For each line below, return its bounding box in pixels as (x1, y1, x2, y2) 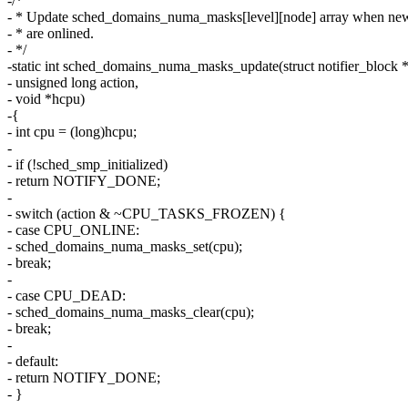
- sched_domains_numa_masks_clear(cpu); (7, 304, 254, 321)
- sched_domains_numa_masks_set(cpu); (7, 239, 242, 255)
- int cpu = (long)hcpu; (7, 124, 137, 140)
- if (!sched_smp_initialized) (7, 157, 168, 173)
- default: (7, 353, 58, 370)
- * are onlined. (7, 25, 94, 42)
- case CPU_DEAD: (7, 288, 126, 304)
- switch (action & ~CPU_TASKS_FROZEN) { (7, 206, 286, 222)
